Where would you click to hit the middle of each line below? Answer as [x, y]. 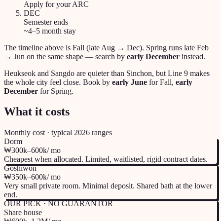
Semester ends [46, 22]
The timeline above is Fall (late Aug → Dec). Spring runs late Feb [106, 47]
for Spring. [56, 91]
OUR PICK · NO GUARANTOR [58, 204]
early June [129, 82]
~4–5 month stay [50, 31]
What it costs [37, 112]
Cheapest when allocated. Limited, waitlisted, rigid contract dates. [106, 159]
